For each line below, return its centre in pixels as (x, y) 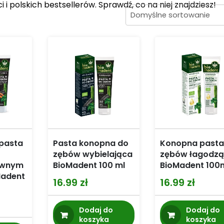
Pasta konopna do (90, 143)
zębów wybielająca (92, 154)
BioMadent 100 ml (89, 165)
